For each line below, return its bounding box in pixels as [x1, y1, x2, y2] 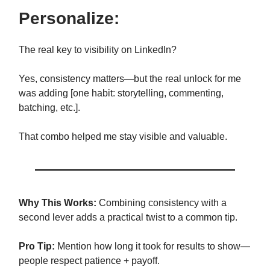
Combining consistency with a [96, 198, 227, 209]
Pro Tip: [19, 241, 55, 252]
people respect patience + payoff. [19, 256, 160, 266]
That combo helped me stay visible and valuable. [19, 131, 227, 142]
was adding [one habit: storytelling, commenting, [19, 88, 224, 99]
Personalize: [19, 9, 119, 28]
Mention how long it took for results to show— [55, 241, 250, 252]
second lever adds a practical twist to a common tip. [19, 212, 237, 223]
